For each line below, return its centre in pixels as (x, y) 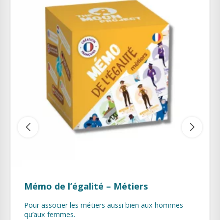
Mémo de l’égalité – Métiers (86, 186)
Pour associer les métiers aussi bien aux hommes (104, 205)
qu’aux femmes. (50, 214)
